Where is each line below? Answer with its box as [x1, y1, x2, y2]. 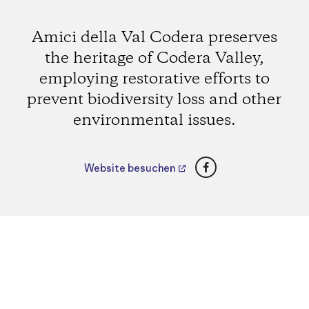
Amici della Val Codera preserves [31, 27, 277, 48]
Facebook [205, 154, 260, 172]
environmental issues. [72, 110, 236, 131]
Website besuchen [83, 161, 177, 175]
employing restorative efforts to [39, 68, 270, 90]
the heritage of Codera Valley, [44, 48, 264, 69]
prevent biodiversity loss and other [27, 89, 282, 110]
